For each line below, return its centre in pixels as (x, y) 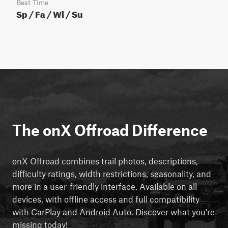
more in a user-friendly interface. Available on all (105, 186)
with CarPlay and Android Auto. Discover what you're (113, 211)
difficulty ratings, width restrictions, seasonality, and (112, 173)
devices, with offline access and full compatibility (106, 199)
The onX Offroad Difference (110, 130)
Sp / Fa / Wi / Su (49, 13)
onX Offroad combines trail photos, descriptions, (105, 161)
